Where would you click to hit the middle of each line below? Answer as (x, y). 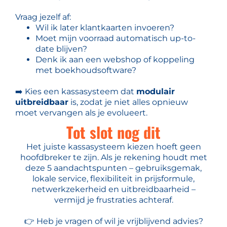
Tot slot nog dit (113, 132)
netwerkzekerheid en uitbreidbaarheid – (113, 189)
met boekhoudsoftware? (86, 70)
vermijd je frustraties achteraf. (113, 200)
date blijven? (61, 49)
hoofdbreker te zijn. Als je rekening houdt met (113, 157)
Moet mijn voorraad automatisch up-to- (116, 38)
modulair (156, 91)
